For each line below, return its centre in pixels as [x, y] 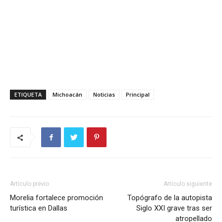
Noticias [104, 95]
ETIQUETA [28, 95]
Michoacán [67, 95]
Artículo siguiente [188, 184]
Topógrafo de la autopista [170, 198]
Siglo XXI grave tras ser [174, 208]
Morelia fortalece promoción [56, 198]
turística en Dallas [39, 208]
